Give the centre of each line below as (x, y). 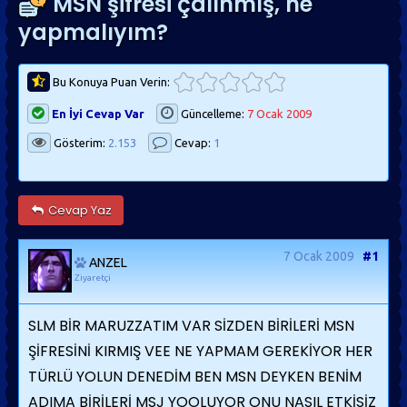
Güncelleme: (213, 114)
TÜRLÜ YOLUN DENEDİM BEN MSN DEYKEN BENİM (195, 377)
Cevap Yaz (78, 210)
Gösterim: (79, 143)
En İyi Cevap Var (98, 114)
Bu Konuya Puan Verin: (110, 82)
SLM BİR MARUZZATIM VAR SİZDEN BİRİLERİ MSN (191, 326)
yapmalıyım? (93, 32)
